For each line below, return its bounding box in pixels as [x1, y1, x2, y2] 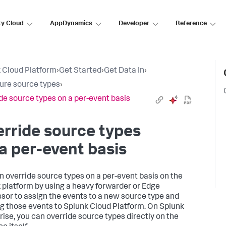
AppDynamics [50, 20, 92, 27]
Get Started [59, 67, 101, 75]
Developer [119, 20, 149, 27]
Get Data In [104, 67, 144, 75]
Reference [176, 20, 207, 27]
